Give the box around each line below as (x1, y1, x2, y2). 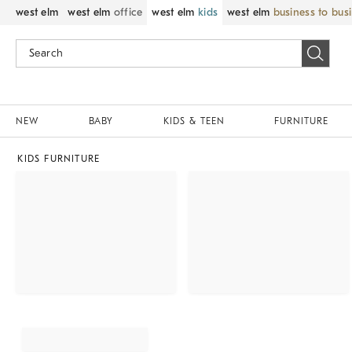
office (113, 5, 143, 19)
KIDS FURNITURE (17, 153, 101, 164)
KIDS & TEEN (163, 115, 225, 126)
